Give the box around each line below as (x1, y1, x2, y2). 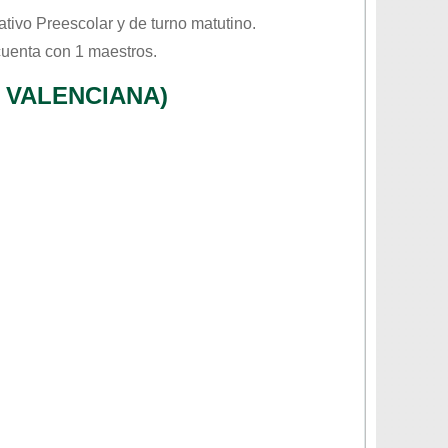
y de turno (113, 15, 191, 32)
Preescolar (36, 15, 113, 32)
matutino (191, 15, 252, 32)
